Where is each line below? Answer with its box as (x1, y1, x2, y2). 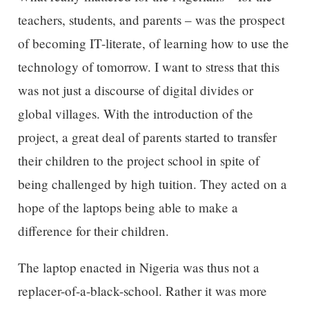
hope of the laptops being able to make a (17, 199, 238, 217)
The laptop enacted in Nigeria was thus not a (17, 259, 259, 277)
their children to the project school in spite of (17, 152, 259, 170)
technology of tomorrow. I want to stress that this (17, 58, 279, 76)
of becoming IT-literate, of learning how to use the (17, 34, 289, 52)
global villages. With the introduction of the (17, 105, 253, 123)
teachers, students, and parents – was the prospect (17, 11, 285, 29)
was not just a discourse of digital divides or (17, 81, 253, 99)
